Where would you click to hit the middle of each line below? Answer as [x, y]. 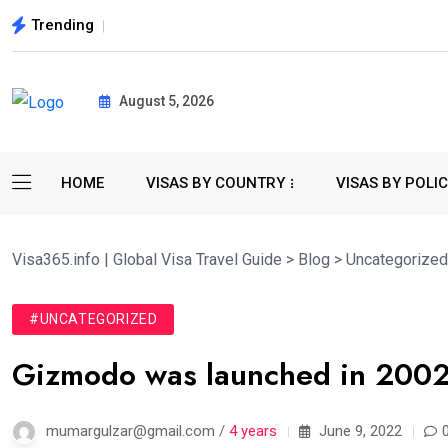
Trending [62, 24]
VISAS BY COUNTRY [215, 183]
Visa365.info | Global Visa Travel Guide [147, 259]
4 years [253, 430]
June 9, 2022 [358, 430]
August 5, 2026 [165, 101]
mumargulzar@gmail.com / [137, 430]
